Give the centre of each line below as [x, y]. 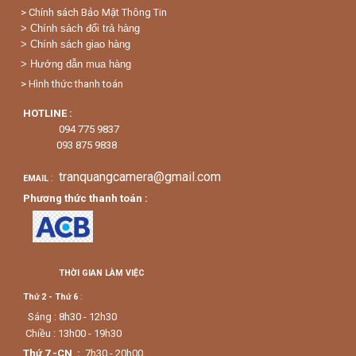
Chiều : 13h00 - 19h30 [72, 334]
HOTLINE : [48, 114]
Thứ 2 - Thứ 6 [50, 297]
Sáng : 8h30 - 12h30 [72, 317]
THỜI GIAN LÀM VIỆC [102, 273]
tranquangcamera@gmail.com [138, 177]
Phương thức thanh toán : [88, 199]
